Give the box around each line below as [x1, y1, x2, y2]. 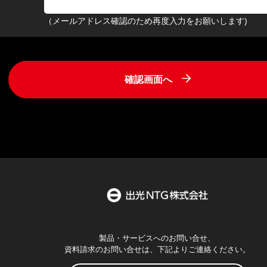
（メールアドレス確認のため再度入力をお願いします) [44, 16, 247, 26]
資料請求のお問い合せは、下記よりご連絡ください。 [64, 245, 250, 254]
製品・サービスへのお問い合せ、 [99, 234, 216, 243]
